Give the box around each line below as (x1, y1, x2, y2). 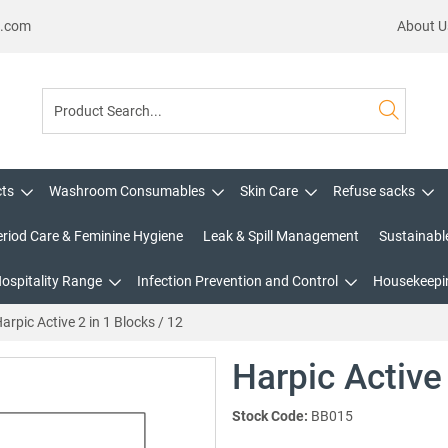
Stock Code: (232, 408, 308, 424)
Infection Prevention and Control (137, 273, 338, 289)
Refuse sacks (332, 183, 415, 199)
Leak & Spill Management (203, 228, 359, 244)
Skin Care (239, 183, 298, 199)
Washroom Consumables (48, 183, 205, 199)
